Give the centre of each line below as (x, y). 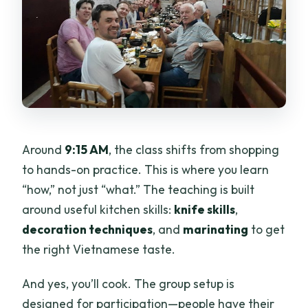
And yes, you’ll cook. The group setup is (129, 284)
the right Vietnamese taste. (99, 250)
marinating (216, 230)
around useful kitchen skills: (98, 210)
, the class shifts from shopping (194, 150)
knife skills (205, 210)
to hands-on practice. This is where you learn (146, 170)
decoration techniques (88, 230)
